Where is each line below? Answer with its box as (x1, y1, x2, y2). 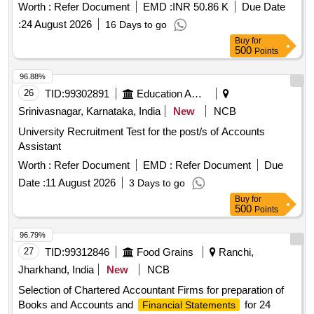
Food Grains (137, 246, 193, 259)
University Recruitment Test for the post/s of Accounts (18, 125, 265, 138)
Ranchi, (216, 246, 254, 259)
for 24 (242, 299, 271, 311)
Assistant (18, 140, 61, 153)
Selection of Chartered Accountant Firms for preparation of (18, 284, 284, 296)
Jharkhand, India (18, 264, 94, 276)
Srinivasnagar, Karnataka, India (18, 105, 161, 118)
